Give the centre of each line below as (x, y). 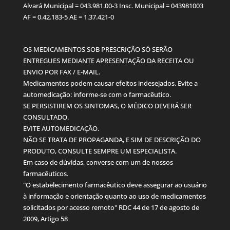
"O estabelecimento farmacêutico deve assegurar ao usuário (115, 185)
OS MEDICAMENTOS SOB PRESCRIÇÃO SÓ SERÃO (98, 50)
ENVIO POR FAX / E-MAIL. (61, 72)
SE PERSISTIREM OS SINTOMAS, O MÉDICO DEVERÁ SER (107, 106)
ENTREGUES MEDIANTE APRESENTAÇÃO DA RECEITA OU (108, 61)
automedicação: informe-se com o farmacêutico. (97, 95)
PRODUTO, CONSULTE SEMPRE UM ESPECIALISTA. (100, 151)
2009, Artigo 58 (45, 219)
